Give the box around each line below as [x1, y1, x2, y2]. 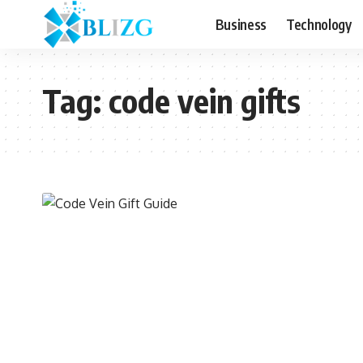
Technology [285, 15, 352, 33]
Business [215, 15, 267, 33]
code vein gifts [109, 80, 301, 121]
